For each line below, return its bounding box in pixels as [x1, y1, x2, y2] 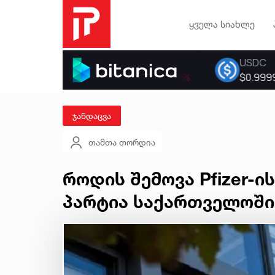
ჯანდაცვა [72, 110, 111, 121]
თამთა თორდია [88, 137, 155, 148]
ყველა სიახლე [188, 18, 255, 30]
